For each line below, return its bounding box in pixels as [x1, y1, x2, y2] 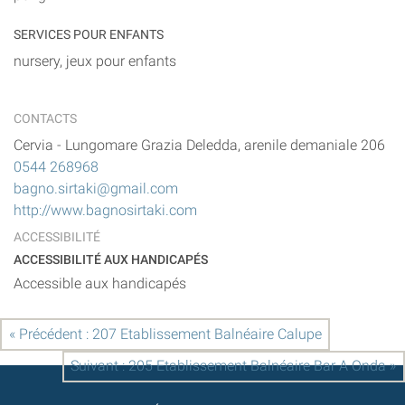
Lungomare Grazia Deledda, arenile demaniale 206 [65, 137, 385, 155]
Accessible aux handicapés [14, 275, 186, 293]
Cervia [14, 137, 53, 155]
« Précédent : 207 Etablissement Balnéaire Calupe [8, 325, 322, 343]
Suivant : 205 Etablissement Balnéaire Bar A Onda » [71, 357, 397, 375]
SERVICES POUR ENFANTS [14, 27, 164, 43]
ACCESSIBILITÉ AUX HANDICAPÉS [14, 252, 208, 268]
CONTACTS [14, 111, 77, 127]
